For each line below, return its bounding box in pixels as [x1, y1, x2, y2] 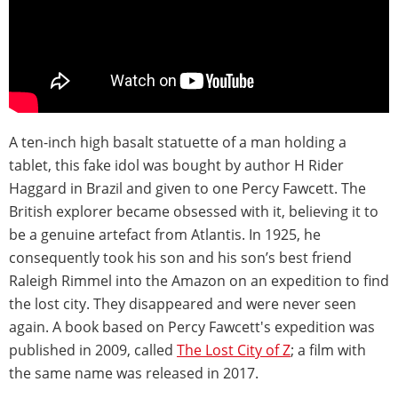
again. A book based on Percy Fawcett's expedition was [9, 317, 375, 338]
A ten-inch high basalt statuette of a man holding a [9, 132, 346, 153]
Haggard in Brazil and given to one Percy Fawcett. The [9, 179, 366, 199]
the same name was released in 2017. [9, 363, 259, 384]
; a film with [291, 340, 366, 361]
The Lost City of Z [177, 340, 291, 361]
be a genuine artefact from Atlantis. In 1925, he [9, 225, 321, 245]
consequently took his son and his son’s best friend [9, 248, 352, 268]
